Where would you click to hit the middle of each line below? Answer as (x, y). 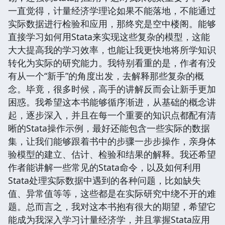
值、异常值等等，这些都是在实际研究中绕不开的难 (112, 193)
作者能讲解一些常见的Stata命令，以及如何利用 (104, 167)
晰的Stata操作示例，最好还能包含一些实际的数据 (109, 128)
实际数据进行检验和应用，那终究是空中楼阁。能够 (112, 23)
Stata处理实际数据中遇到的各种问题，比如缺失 (104, 180)
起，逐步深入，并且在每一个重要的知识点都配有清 (112, 115)
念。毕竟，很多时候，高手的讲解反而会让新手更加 (112, 89)
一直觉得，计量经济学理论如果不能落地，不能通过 (112, 10)
